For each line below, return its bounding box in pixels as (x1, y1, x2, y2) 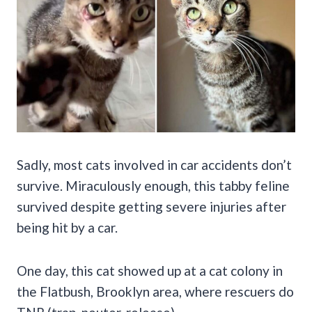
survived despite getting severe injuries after (17, 198, 286, 214)
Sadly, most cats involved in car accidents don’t (17, 156, 292, 173)
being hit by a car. (17, 219, 118, 235)
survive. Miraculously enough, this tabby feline (17, 177, 290, 194)
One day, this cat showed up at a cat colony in (17, 262, 283, 279)
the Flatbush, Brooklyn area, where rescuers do (17, 283, 294, 299)
